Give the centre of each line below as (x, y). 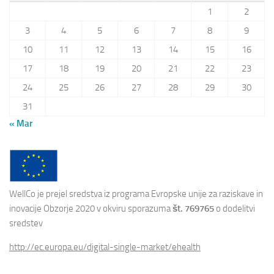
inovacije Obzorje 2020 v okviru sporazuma (91, 209)
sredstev (26, 224)
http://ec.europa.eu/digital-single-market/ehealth (105, 247)
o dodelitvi (235, 209)
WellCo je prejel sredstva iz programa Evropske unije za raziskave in (136, 194)
